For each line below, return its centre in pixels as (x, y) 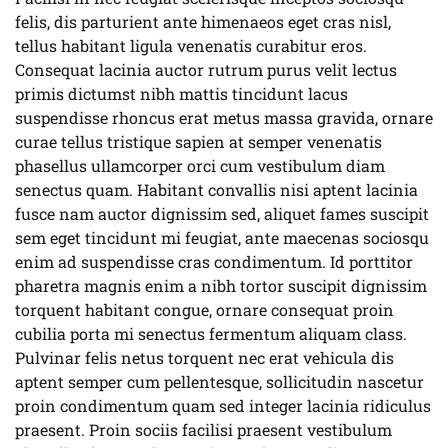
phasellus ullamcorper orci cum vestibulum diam (200, 165)
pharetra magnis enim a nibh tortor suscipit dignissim (221, 285)
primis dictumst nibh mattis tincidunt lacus (181, 93)
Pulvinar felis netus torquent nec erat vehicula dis (204, 357)
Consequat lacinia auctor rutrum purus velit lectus (206, 69)
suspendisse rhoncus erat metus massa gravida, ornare (224, 117)
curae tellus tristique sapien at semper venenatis (198, 141)
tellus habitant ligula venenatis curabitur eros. (191, 45)
